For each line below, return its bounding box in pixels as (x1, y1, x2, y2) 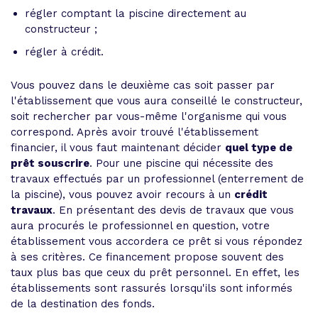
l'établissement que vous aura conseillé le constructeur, (11, 94, 302, 107)
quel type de (225, 141, 292, 154)
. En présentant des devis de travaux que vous (53, 204, 294, 216)
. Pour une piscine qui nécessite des (89, 157, 273, 170)
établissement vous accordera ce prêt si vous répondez (11, 235, 302, 248)
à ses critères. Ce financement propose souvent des (11, 251, 284, 263)
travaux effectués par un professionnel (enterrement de (11, 172, 304, 185)
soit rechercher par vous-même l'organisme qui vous (11, 110, 287, 123)
